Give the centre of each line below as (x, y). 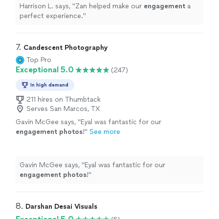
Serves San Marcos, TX (63, 109)
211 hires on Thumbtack (64, 100)
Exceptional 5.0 (45, 70)
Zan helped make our (109, 6)
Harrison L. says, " (47, 6)
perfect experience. (51, 16)
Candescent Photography (66, 48)
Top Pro (39, 60)
